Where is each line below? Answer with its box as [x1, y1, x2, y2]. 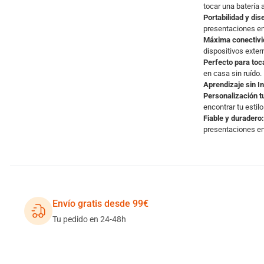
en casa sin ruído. [203, 69, 262, 78]
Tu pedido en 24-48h [52, 214, 126, 224]
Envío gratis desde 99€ [52, 198, 148, 209]
